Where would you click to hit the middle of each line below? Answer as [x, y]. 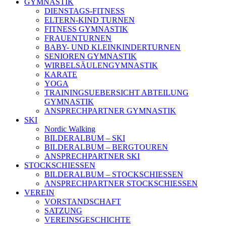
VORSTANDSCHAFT [83, 202]
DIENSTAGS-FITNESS [84, 11]
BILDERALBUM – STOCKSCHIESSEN [114, 174]
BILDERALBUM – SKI [85, 138]
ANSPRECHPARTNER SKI [92, 156]
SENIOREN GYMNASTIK [91, 56]
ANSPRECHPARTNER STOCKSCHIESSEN [121, 183]
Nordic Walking [70, 129]
